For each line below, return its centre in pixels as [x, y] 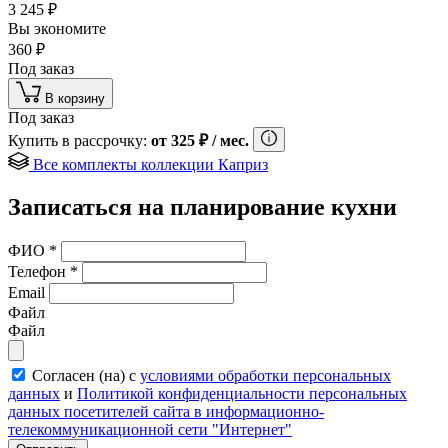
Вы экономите [59, 29]
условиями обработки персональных [265, 376]
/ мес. [228, 141]
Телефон [39, 272]
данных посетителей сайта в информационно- [166, 412]
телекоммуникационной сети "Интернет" [150, 430]
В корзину [75, 99]
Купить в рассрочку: [79, 141]
